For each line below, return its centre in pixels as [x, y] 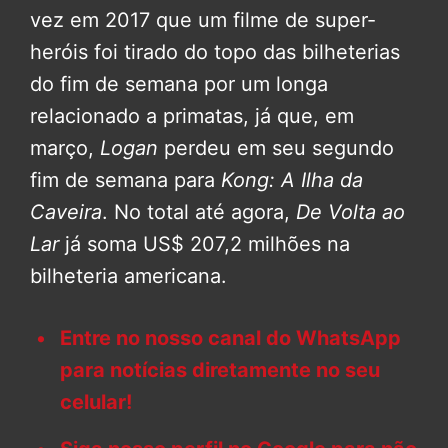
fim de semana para [125, 179]
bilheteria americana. [128, 275]
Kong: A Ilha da [292, 179]
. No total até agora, [199, 211]
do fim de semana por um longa [179, 83]
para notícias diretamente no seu [220, 369]
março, [65, 147]
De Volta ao [350, 211]
